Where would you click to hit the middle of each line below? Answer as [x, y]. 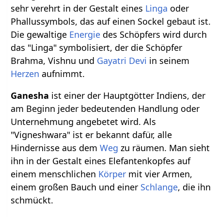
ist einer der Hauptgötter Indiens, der [127, 95]
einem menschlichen [55, 174]
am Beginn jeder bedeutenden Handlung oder [105, 108]
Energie [85, 34]
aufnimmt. [62, 73]
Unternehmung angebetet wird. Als [84, 121]
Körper [112, 174]
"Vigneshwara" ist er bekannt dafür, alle [92, 134]
